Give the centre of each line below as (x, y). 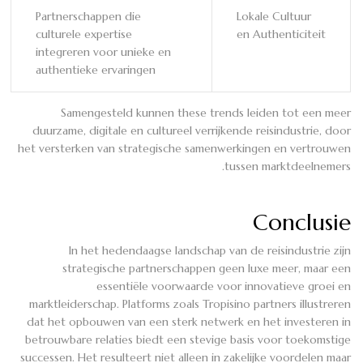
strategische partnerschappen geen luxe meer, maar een (207, 268)
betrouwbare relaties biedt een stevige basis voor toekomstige (188, 339)
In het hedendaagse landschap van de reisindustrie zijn (210, 250)
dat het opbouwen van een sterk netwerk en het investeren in (189, 321)
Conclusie (302, 222)
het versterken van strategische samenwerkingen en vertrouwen (184, 148)
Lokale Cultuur (274, 16)
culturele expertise (84, 34)
